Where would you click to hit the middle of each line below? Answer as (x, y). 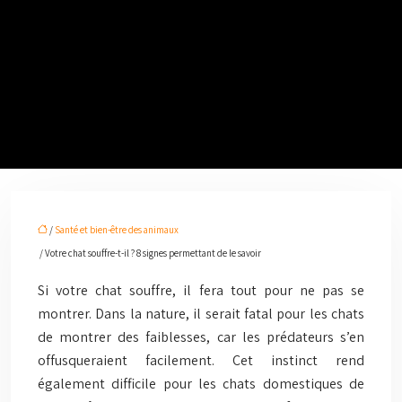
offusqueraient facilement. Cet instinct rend (201, 360)
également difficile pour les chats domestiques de (201, 384)
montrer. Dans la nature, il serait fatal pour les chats (201, 314)
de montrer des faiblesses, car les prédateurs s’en (201, 337)
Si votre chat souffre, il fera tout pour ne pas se (201, 290)
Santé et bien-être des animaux (117, 230)
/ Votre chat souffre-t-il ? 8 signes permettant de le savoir (149, 253)
